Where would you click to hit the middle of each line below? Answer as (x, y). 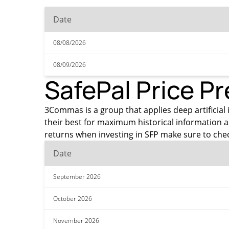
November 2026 (76, 221)
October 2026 (73, 199)
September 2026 (77, 177)
